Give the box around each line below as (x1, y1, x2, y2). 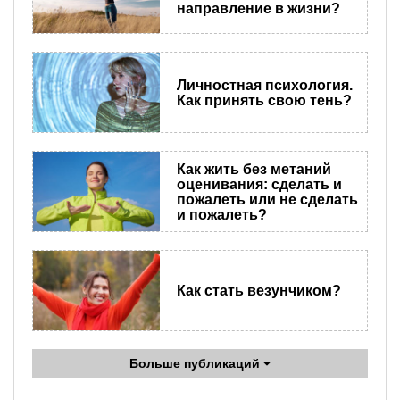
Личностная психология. (176, 77, 353, 93)
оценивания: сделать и (176, 176, 342, 192)
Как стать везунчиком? (176, 283, 341, 299)
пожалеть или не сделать (176, 191, 358, 207)
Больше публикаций (129, 356, 263, 371)
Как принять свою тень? (176, 92, 352, 108)
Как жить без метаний (176, 161, 331, 177)
